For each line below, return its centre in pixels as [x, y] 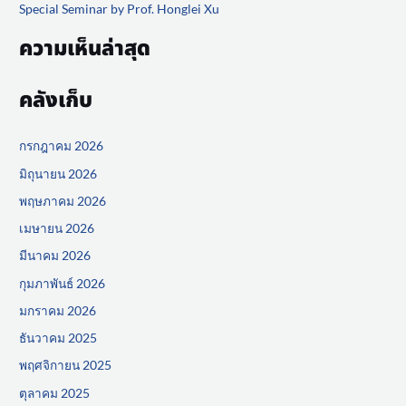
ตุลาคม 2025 [55, 392]
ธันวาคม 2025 [58, 338]
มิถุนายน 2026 [58, 173]
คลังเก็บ [56, 101]
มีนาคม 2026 [55, 256]
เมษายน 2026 [57, 228]
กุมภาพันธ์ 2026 [63, 283]
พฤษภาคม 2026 [63, 200]
